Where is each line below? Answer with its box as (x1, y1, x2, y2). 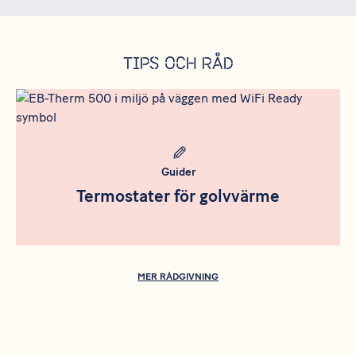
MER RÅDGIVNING (137, 271, 219, 283)
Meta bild (15, 90, 68, 106)
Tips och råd (122, 56, 234, 74)
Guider (161, 165, 195, 180)
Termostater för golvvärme (76, 186, 280, 207)
